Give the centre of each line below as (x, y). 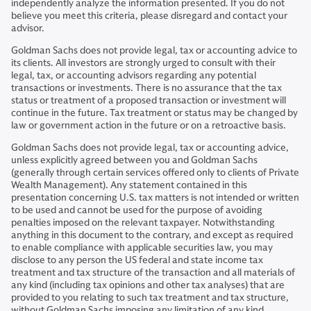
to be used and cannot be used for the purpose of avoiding (137, 210)
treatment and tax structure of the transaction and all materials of (153, 272)
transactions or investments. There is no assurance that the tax (146, 88)
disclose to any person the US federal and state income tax (137, 260)
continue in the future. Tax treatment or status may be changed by (154, 113)
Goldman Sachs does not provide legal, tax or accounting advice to (154, 50)
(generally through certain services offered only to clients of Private (155, 173)
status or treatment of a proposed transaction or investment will (149, 100)
